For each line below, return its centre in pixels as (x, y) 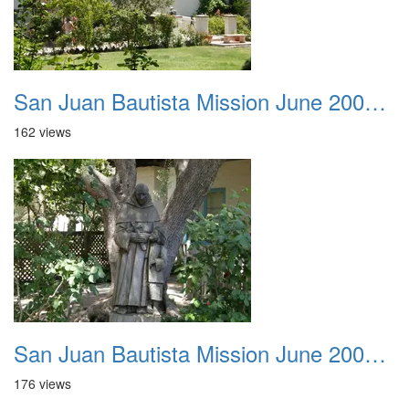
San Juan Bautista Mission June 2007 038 (375, 101)
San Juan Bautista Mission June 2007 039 (375, 353)
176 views (42, 383)
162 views (42, 131)
